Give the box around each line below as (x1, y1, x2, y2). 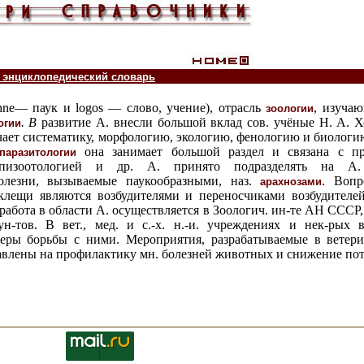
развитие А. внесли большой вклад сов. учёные (37, 115, 314, 129)
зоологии (266, 102, 314, 115)
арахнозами (260, 175, 323, 188)
